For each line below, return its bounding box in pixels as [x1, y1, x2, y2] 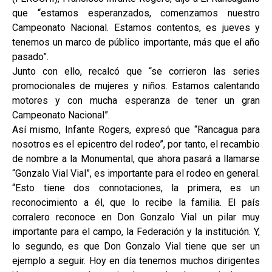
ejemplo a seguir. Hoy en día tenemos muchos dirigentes [12, 254, 260, 267]
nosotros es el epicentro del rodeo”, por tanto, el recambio [12, 138, 260, 150]
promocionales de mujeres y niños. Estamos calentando [12, 80, 260, 92]
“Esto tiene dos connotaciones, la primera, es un [12, 182, 260, 194]
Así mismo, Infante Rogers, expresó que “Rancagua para [12, 123, 260, 135]
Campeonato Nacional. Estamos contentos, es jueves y [12, 21, 260, 33]
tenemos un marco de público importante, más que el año [12, 36, 260, 48]
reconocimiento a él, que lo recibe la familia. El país [12, 196, 260, 208]
